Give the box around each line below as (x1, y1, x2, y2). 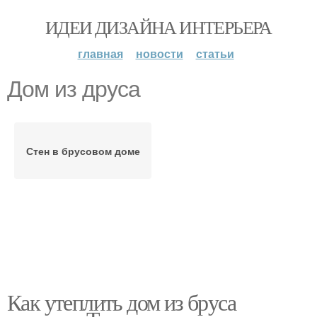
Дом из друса (7, 76, 140, 102)
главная (77, 45, 123, 62)
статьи (195, 45, 234, 62)
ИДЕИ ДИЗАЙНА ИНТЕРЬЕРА (45, 15, 272, 39)
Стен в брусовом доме (25, 144, 140, 158)
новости (135, 45, 183, 62)
